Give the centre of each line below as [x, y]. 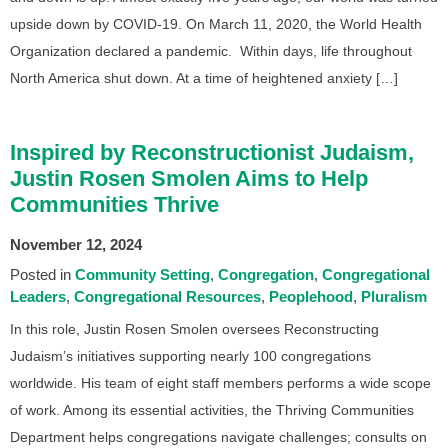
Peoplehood [311, 296]
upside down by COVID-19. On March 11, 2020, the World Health [216, 23]
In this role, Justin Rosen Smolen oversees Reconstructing [194, 328]
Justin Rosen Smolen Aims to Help [189, 178]
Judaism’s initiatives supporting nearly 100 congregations [190, 355]
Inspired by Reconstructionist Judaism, [212, 152]
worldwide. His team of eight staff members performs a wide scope [220, 382]
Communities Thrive [114, 204]
